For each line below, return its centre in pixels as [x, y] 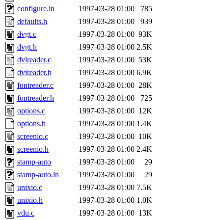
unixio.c [30, 188]
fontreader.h [36, 98]
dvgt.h [27, 47]
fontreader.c [35, 85]
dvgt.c [27, 34]
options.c [31, 111]
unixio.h [30, 200]
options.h [31, 124]
